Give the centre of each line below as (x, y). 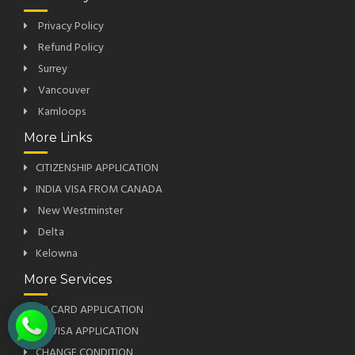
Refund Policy (70, 48)
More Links (58, 138)
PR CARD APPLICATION (90, 311)
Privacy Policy (70, 27)
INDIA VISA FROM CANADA (99, 190)
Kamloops (61, 113)
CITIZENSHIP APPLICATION (97, 169)
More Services (68, 280)
